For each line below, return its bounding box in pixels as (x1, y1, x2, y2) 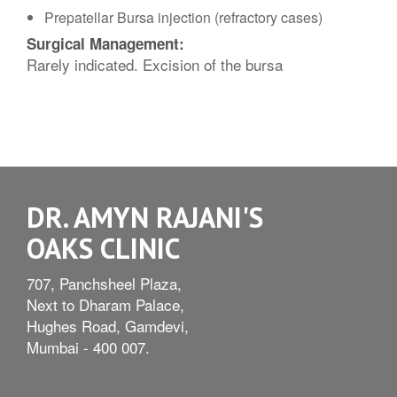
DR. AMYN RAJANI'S (27, 198, 263, 236)
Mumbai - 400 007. (27, 336, 150, 358)
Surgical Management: (27, 33, 184, 54)
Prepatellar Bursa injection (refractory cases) (44, 7, 323, 27)
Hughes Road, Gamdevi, (27, 315, 189, 337)
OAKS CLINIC (27, 230, 180, 267)
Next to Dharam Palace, (27, 293, 184, 315)
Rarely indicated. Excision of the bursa (27, 53, 283, 75)
